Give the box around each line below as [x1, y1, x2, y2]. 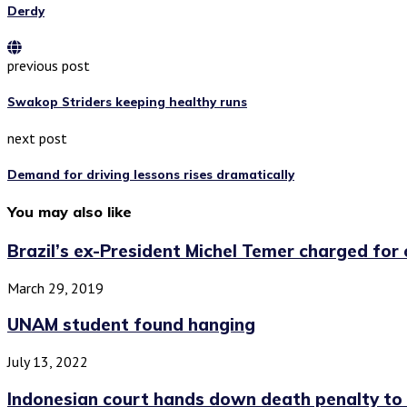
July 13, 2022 [7, 352, 88, 372]
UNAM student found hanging [7, 313, 255, 336]
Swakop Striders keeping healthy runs [7, 94, 247, 110]
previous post [7, 55, 90, 74]
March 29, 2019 [7, 278, 104, 297]
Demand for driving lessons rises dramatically [7, 167, 294, 183]
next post [7, 129, 67, 148]
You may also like [7, 202, 132, 221]
